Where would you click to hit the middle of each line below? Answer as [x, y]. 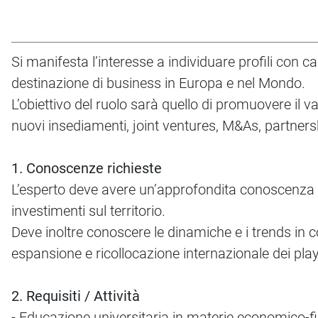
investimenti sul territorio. [88, 211]
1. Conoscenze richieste [87, 169]
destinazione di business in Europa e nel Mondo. [158, 83]
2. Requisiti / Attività [76, 296]
